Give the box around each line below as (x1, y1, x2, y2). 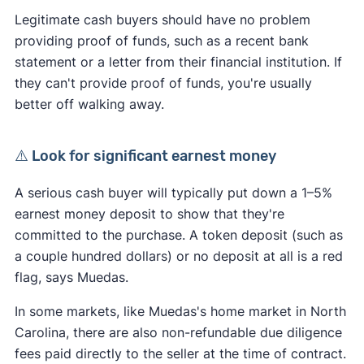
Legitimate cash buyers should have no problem (14, 11, 310, 28)
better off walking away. (14, 95, 164, 112)
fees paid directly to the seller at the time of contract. (14, 344, 346, 362)
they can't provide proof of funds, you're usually (14, 74, 312, 91)
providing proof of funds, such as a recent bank (14, 32, 309, 49)
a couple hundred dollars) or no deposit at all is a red (14, 247, 343, 264)
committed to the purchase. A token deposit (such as (14, 226, 343, 243)
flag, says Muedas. (14, 268, 128, 285)
